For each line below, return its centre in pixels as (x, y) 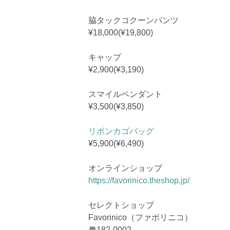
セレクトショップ (121, 205)
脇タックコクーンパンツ (133, 20)
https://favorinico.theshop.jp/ (139, 180)
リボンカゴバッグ (121, 131)
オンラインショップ (125, 168)
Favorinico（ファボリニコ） (140, 217)
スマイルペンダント (125, 94)
